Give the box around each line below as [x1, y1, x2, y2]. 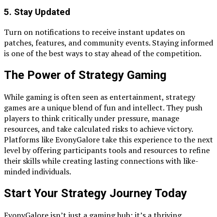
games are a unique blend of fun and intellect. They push [4, 102, 202, 113]
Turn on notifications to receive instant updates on [4, 26, 185, 37]
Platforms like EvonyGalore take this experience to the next [4, 134, 213, 145]
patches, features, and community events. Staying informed [4, 37, 213, 48]
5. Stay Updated [4, 7, 70, 18]
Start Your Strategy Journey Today [4, 186, 187, 200]
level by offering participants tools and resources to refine [4, 144, 210, 155]
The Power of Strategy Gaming [4, 68, 167, 82]
